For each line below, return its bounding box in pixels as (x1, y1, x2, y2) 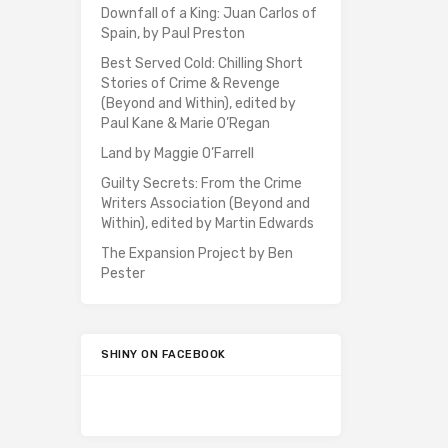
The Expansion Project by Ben (101, 245, 293, 263)
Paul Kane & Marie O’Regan (101, 115, 270, 133)
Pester (101, 265, 145, 283)
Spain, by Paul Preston (101, 25, 245, 43)
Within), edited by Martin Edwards (101, 215, 314, 233)
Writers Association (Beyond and (101, 195, 310, 213)
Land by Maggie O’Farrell (101, 145, 254, 163)
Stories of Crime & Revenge (101, 75, 280, 93)
